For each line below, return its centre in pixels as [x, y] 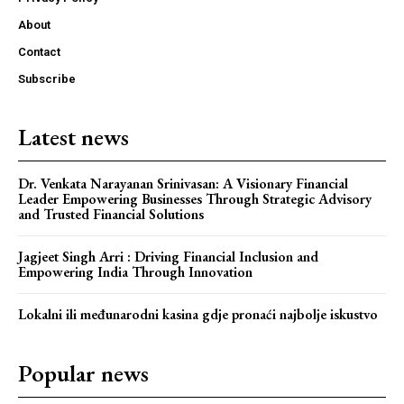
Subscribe [47, 79]
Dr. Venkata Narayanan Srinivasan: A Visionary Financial [183, 184]
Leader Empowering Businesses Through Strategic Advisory [195, 199]
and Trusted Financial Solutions [111, 215]
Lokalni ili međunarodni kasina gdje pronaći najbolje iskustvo [198, 315]
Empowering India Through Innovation [135, 272]
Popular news [83, 374]
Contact [39, 52]
